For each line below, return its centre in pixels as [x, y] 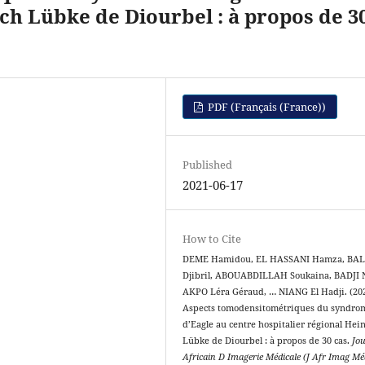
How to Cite [212, 238]
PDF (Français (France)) [266, 106]
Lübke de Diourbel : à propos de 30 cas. [268, 340]
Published [208, 164]
